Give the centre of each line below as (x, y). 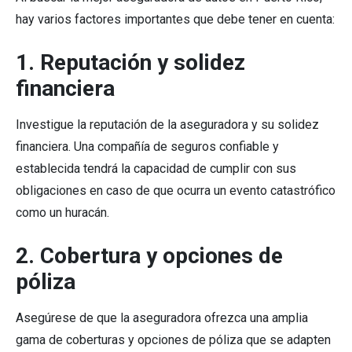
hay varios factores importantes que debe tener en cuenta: (175, 20)
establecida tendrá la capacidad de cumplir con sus (156, 169)
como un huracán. (62, 213)
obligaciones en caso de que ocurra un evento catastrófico (176, 191)
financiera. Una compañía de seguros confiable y (147, 147)
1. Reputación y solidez (130, 63)
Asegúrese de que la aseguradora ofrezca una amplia (162, 318)
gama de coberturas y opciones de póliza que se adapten (173, 340)
